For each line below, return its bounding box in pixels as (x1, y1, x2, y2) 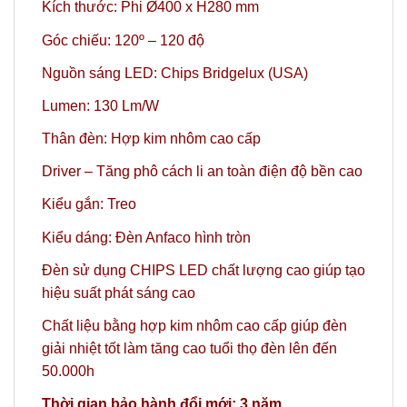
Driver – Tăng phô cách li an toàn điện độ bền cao (42, 164, 362, 180)
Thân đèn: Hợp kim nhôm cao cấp (42, 131, 261, 147)
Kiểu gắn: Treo (42, 196, 136, 213)
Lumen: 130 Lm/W (42, 97, 159, 114)
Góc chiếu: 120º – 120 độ (42, 32, 204, 48)
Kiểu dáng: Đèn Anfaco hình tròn (42, 229, 251, 245)
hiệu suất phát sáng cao (42, 284, 195, 301)
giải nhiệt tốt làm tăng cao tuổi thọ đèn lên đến (42, 341, 337, 357)
